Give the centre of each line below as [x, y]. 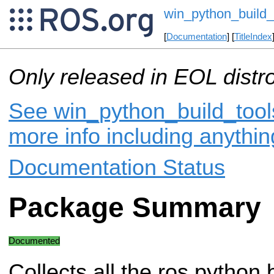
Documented [34, 241]
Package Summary [135, 208]
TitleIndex [253, 37]
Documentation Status [117, 167]
